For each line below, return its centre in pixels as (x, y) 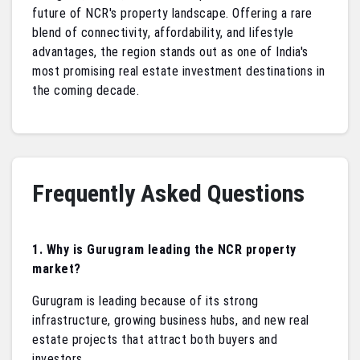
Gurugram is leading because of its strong (145, 301)
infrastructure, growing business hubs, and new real (171, 321)
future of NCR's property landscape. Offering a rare (172, 14)
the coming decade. (86, 91)
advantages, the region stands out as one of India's (170, 52)
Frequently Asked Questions (168, 194)
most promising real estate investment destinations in (179, 72)
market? (57, 269)
